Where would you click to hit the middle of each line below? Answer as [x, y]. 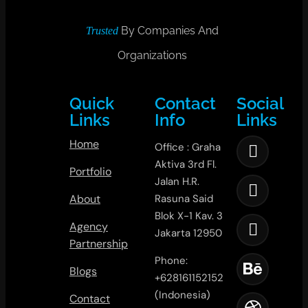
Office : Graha [188, 147]
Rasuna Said [184, 198]
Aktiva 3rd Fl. [186, 164]
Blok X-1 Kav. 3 [189, 216]
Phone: [172, 260]
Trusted [103, 30]
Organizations [152, 55]
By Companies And [170, 30]
